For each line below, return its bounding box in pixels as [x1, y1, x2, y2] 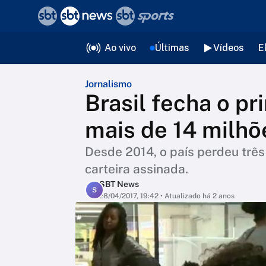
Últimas [154, 42, 189, 53]
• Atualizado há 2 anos [159, 192, 235, 200]
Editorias [66, 39, 112, 52]
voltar [20, 10, 49, 23]
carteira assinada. [85, 161, 188, 176]
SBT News [99, 179, 139, 189]
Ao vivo [104, 42, 136, 53]
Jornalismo [85, 78, 132, 90]
